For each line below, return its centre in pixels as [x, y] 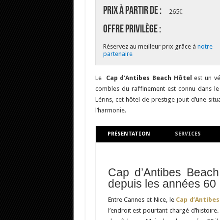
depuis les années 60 [162, 184]
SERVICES [188, 134]
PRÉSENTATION [129, 134]
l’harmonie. [110, 110]
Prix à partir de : [132, 11]
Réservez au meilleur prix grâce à [150, 47]
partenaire [118, 54]
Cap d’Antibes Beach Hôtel [149, 78]
